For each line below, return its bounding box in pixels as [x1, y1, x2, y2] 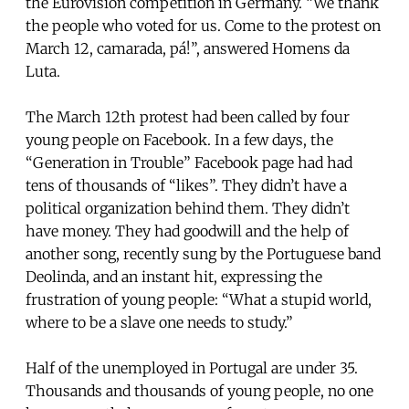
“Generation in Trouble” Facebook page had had [26, 152, 352, 172]
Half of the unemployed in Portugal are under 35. [26, 358, 358, 377]
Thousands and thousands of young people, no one [26, 381, 373, 400]
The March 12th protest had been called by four [26, 107, 350, 126]
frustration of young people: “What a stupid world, [26, 289, 372, 309]
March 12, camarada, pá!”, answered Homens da [26, 38, 350, 58]
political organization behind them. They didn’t [26, 198, 350, 217]
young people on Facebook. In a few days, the [26, 130, 333, 149]
